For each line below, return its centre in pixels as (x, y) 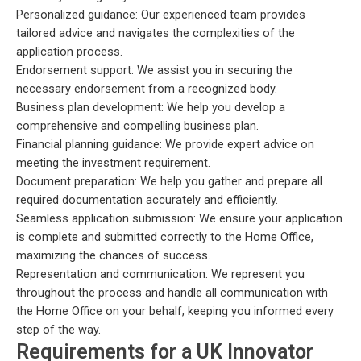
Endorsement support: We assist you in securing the (154, 70)
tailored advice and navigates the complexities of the (156, 33)
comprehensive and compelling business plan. (137, 125)
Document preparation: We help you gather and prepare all (169, 181)
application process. (69, 51)
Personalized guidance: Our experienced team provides (161, 14)
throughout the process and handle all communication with (172, 292)
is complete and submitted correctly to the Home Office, (165, 237)
